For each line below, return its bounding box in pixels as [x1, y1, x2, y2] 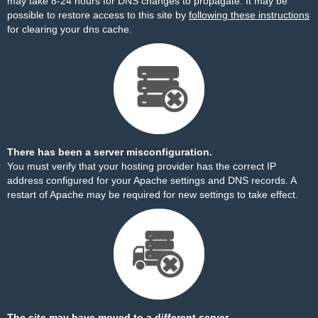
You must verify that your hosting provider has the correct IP [7, 160, 276, 172]
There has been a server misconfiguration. [7, 146, 212, 158]
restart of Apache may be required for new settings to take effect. [7, 189, 298, 200]
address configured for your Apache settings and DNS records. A [7, 175, 296, 186]
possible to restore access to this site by [7, 9, 189, 21]
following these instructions [189, 9, 309, 21]
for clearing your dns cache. [7, 23, 132, 35]
